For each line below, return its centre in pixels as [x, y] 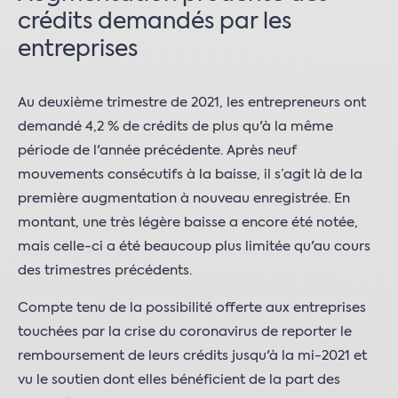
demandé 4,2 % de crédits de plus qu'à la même [175, 127]
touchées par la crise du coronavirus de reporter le [185, 332]
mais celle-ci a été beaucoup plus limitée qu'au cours [194, 247]
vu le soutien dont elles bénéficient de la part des [179, 380]
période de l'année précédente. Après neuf [157, 151]
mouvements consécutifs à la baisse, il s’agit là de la [190, 175]
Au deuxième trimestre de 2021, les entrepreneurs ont [192, 103]
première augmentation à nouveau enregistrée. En [184, 199]
